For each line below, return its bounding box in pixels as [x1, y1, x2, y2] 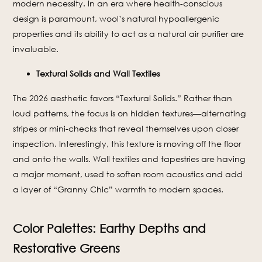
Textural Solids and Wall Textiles [36, 68, 160, 79]
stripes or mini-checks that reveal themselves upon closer [13, 123, 239, 134]
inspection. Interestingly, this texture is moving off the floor [13, 139, 242, 149]
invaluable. [13, 44, 59, 54]
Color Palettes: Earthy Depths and [13, 221, 206, 236]
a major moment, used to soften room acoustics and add [13, 169, 243, 180]
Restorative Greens [13, 241, 120, 256]
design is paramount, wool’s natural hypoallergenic [13, 13, 220, 24]
